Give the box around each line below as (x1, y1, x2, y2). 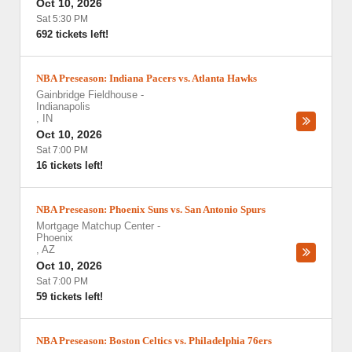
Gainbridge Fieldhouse (36, 89, 137, 101)
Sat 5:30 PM (36, 13, 88, 24)
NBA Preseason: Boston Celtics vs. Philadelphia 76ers (36, 335, 272, 346)
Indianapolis (36, 101, 90, 112)
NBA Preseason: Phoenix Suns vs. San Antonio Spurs (36, 203, 266, 215)
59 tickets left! (36, 291, 103, 302)
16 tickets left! (36, 159, 103, 171)
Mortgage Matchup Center (36, 220, 154, 232)
